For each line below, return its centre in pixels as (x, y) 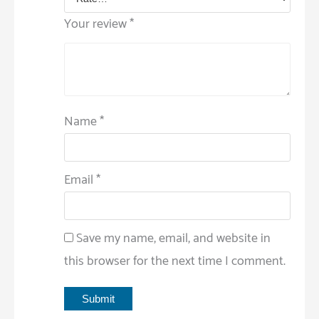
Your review (97, 24)
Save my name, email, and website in (173, 238)
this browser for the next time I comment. (175, 261)
